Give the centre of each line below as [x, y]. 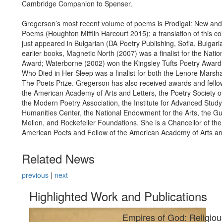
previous [35, 175]
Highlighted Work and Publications [118, 196]
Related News [58, 158]
